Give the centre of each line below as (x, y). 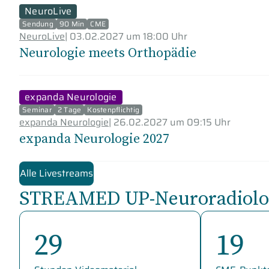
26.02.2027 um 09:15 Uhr (172, 122)
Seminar (37, 110)
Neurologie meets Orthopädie (108, 53)
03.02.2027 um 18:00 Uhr (128, 37)
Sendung (38, 24)
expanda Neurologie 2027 (94, 138)
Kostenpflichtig (113, 110)
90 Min (72, 24)
